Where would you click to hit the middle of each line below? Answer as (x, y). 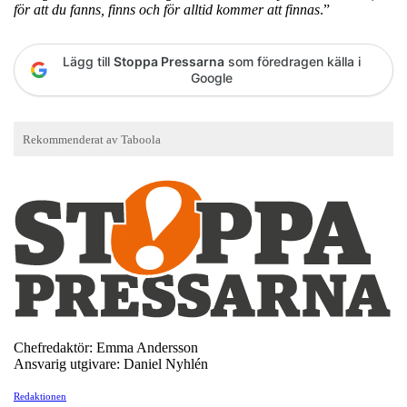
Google (212, 77)
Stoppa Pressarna (169, 61)
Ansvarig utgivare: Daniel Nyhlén (111, 363)
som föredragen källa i (293, 61)
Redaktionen (40, 396)
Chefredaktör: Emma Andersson (106, 347)
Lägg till (88, 61)
